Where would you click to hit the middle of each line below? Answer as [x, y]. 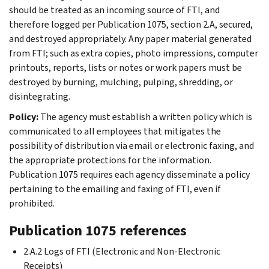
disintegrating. [40, 96]
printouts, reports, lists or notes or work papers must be [125, 67]
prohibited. [32, 203]
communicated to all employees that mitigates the [115, 131]
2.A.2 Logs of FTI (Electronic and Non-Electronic [122, 251]
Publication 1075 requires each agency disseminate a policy [129, 174]
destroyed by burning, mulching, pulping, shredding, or [121, 82]
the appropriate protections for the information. [110, 160]
